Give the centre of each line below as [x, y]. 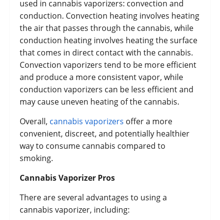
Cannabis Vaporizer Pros [67, 178]
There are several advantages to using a [93, 198]
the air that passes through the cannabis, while [107, 28]
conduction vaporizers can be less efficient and [107, 90]
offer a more [148, 122]
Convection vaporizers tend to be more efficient [108, 65]
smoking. [36, 158]
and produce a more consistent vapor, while [101, 77]
